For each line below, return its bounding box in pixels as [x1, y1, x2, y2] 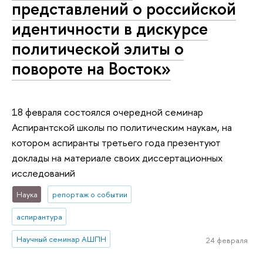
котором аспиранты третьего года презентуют [12, 136, 221, 150]
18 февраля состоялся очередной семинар [12, 105, 203, 119]
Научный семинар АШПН [16, 234, 106, 245]
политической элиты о [12, 37, 184, 60]
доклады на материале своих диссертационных [12, 151, 222, 165]
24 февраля [205, 235, 248, 246]
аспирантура [16, 211, 62, 222]
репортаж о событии [52, 189, 127, 200]
